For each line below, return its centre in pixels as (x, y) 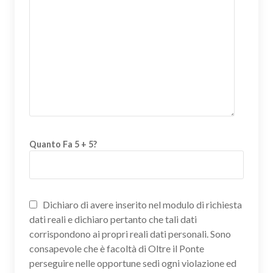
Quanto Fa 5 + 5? (63, 144)
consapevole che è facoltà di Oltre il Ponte (117, 248)
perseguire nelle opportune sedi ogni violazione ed (133, 263)
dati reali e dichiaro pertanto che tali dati (113, 219)
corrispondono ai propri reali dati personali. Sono (130, 233)
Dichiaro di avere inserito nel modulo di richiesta (141, 204)
